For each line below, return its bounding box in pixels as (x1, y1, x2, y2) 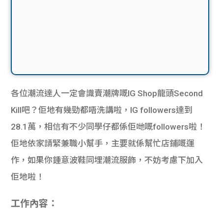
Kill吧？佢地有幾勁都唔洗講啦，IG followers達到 (11, 105, 193, 115)
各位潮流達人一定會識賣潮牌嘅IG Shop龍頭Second (11, 88, 203, 98)
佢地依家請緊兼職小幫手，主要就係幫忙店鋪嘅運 (11, 138, 195, 148)
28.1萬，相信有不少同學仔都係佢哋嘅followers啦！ (11, 121, 206, 132)
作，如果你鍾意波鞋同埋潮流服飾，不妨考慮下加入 (11, 155, 203, 165)
